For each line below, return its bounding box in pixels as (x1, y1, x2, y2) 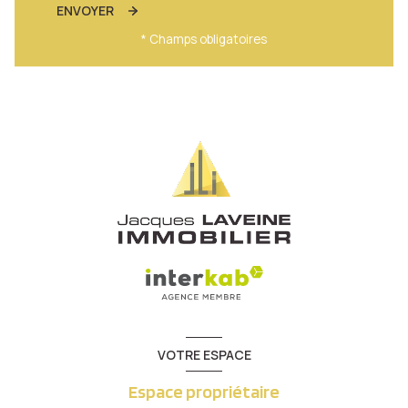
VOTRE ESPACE (157, 345, 251, 363)
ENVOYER (56, 2, 114, 20)
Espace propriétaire (128, 381, 280, 403)
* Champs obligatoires (141, 31, 267, 48)
